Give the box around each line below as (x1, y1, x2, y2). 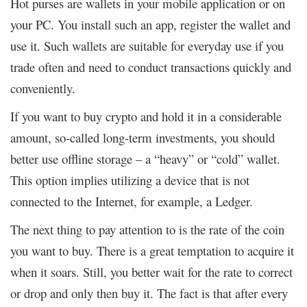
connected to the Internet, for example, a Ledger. (10, 192, 257, 210)
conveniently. (10, 79, 79, 97)
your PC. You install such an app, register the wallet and (10, 15, 291, 33)
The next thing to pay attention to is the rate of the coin (10, 220, 284, 238)
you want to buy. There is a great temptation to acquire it (10, 241, 294, 259)
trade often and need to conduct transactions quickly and (10, 58, 291, 75)
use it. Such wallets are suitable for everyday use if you (10, 36, 284, 54)
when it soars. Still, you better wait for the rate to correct (10, 262, 293, 280)
